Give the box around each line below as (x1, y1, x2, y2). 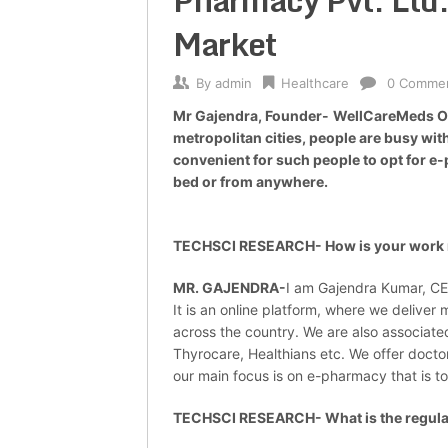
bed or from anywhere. (173, 173, 328, 191)
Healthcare (281, 75, 349, 92)
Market (173, 18, 276, 71)
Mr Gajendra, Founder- (173, 107, 329, 125)
